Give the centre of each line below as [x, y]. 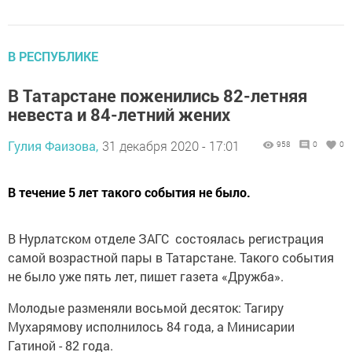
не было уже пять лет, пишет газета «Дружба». [146, 277]
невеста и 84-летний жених [119, 115]
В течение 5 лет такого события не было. [131, 192]
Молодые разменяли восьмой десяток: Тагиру [146, 308]
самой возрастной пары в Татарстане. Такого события [171, 258]
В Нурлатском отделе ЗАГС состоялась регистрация [166, 239]
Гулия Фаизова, [53, 146]
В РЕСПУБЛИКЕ [53, 57]
